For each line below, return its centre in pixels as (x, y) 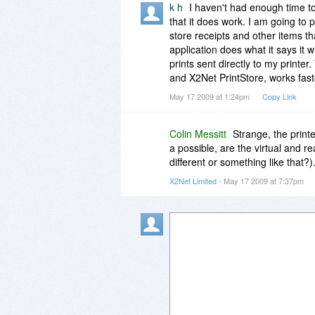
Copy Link (279, 96)
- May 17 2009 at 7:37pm (261, 180)
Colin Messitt (198, 133)
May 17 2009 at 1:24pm (211, 96)
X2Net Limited (193, 180)
